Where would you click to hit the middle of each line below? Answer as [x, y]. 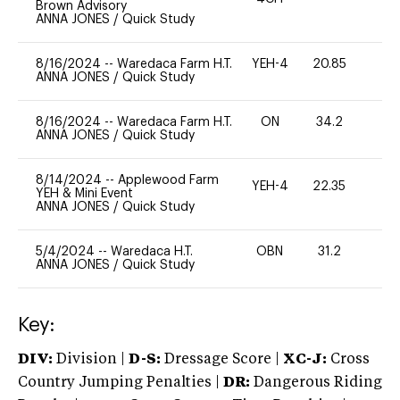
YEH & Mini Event [84, 193]
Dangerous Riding [316, 383]
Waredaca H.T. [152, 251]
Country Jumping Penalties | [119, 383]
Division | [91, 359]
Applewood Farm [168, 180]
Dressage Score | [220, 359]
